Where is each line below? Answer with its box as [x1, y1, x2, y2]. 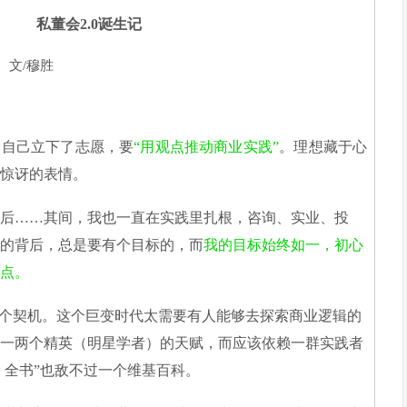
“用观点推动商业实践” [134, 138, 279, 154]
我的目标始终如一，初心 [203, 236, 363, 253]
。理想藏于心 [278, 138, 368, 154]
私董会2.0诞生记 [35, 15, 142, 32]
